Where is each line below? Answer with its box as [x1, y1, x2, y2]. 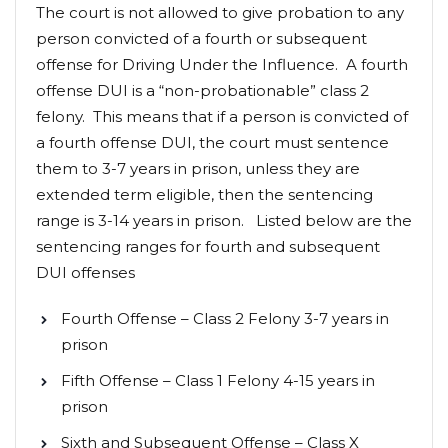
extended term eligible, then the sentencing [36, 184, 373, 204]
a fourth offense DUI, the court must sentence [36, 132, 389, 152]
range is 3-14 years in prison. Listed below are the [36, 210, 412, 230]
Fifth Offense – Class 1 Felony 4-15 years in [61, 370, 375, 390]
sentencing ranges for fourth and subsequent [36, 236, 380, 256]
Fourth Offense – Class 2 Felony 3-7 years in [61, 308, 389, 328]
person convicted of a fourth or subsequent [36, 28, 367, 48]
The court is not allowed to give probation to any [36, 2, 404, 22]
